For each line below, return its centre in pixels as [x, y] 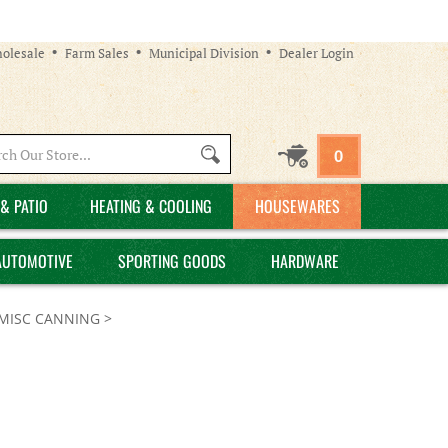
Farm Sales [97, 52]
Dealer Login [316, 52]
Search [117, 152]
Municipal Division [204, 52]
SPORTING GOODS [171, 261]
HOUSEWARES [297, 206]
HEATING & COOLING [151, 206]
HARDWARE [304, 261]
